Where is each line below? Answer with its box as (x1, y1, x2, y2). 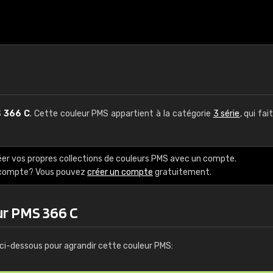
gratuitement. (153, 167, 211, 177)
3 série (213, 108, 240, 119)
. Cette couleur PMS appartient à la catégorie (29, 108, 213, 119)
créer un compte (87, 167, 153, 177)
